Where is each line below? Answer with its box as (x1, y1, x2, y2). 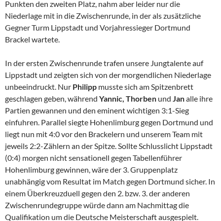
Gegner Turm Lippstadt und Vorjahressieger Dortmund (5, 23, 190, 33)
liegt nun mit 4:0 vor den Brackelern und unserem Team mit (5, 129, 203, 139)
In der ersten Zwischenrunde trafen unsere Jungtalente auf (5, 58, 203, 68)
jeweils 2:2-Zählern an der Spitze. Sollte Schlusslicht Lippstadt (5, 141, 213, 151)
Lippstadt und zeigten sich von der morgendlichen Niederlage (5, 70, 211, 80)
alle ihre (184, 94, 213, 104)
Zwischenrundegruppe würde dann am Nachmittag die (5, 200, 189, 210)
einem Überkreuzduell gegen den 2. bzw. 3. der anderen (5, 188, 190, 198)
